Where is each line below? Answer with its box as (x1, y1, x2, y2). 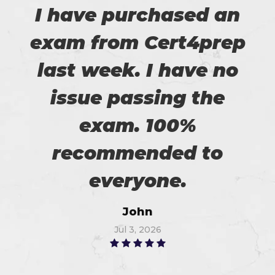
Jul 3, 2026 (114, 223, 161, 235)
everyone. (88, 169, 187, 192)
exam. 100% (79, 114, 196, 137)
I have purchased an (35, 3, 240, 26)
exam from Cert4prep (29, 31, 246, 54)
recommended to (52, 141, 223, 165)
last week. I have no (37, 58, 238, 82)
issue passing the (50, 86, 225, 109)
